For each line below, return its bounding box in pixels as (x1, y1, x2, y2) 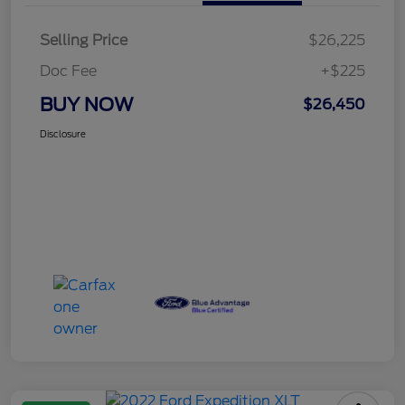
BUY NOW (40, 93, 134, 116)
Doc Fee (40, 61, 97, 80)
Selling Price (40, 31, 127, 49)
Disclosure (40, 127, 86, 139)
